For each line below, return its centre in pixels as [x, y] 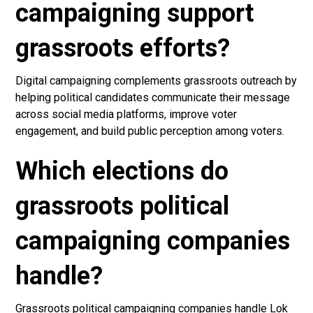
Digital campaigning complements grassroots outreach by [156, 81]
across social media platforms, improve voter [126, 115]
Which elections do [122, 172]
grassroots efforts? [123, 49]
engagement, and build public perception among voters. [150, 131]
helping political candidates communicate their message [153, 98]
